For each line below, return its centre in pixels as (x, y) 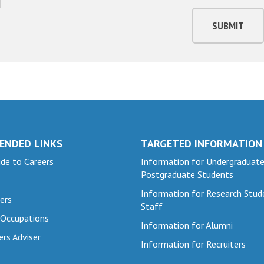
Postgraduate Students (187, 174)
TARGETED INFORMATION (202, 143)
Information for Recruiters (193, 244)
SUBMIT (228, 25)
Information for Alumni (187, 225)
